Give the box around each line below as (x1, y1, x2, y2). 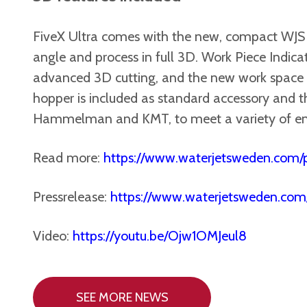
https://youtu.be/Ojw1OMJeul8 (73, 227, 247, 244)
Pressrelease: (33, 188, 110, 205)
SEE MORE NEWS (75, 289, 169, 305)
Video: (33, 227, 73, 244)
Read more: (33, 149, 103, 166)
